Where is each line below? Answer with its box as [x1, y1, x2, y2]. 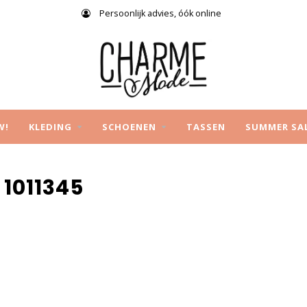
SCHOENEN [101, 121, 156, 133]
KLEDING [28, 121, 72, 133]
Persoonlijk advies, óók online [97, 8, 221, 19]
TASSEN [186, 121, 225, 133]
